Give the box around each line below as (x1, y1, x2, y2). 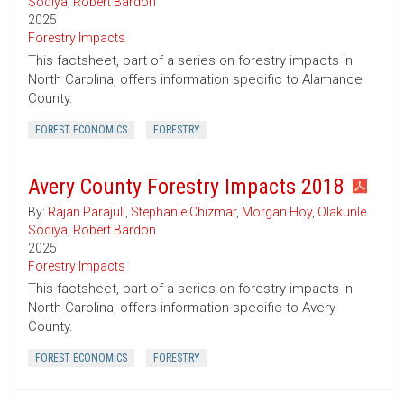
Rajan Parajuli (48, 205, 125, 220)
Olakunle (317, 205, 366, 220)
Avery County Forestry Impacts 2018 (28, 174, 344, 200)
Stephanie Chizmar (131, 205, 236, 220)
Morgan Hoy (242, 205, 312, 220)
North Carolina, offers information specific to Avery (28, 299, 335, 317)
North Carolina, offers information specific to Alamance (28, 71, 363, 88)
